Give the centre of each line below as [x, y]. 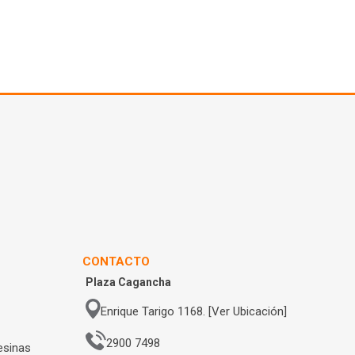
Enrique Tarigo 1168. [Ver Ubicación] [193, 311]
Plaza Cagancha [129, 282]
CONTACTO [116, 261]
